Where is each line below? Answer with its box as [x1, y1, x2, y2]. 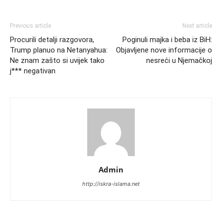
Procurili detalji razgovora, [10, 35, 94, 44]
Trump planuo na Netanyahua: [10, 46, 108, 55]
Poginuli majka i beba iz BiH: [122, 35, 212, 44]
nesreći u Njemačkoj [146, 56, 212, 65]
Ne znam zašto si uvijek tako [10, 56, 105, 65]
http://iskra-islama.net [82, 180, 140, 187]
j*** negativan [10, 66, 55, 75]
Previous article [10, 22, 51, 29]
